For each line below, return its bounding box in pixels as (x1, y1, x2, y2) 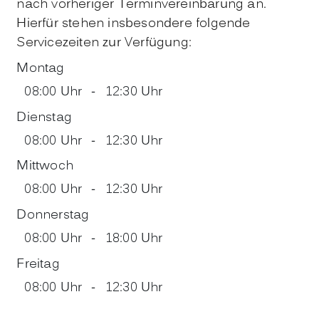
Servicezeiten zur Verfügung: (16, 33, 192, 53)
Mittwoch (16, 157, 73, 177)
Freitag (16, 255, 60, 275)
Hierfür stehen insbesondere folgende (16, 14, 251, 34)
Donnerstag (16, 206, 90, 226)
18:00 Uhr (105, 229, 163, 249)
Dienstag (16, 108, 72, 127)
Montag (16, 58, 65, 78)
